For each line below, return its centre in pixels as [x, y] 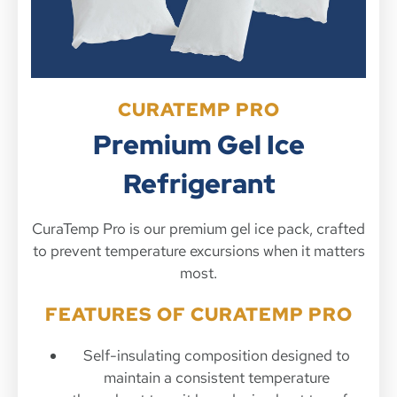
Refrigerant [198, 183]
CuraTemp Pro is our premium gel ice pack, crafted [198, 228]
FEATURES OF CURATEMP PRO [198, 314]
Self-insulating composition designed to [216, 355]
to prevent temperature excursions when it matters [198, 250]
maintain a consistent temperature [216, 377]
